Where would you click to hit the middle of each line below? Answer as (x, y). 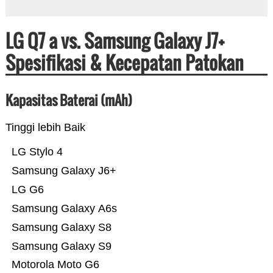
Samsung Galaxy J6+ (64, 171)
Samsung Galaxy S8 (61, 228)
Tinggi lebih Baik (45, 128)
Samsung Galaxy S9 (61, 246)
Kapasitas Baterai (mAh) (69, 100)
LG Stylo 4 (37, 152)
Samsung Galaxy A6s (64, 209)
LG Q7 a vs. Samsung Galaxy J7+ (115, 41)
